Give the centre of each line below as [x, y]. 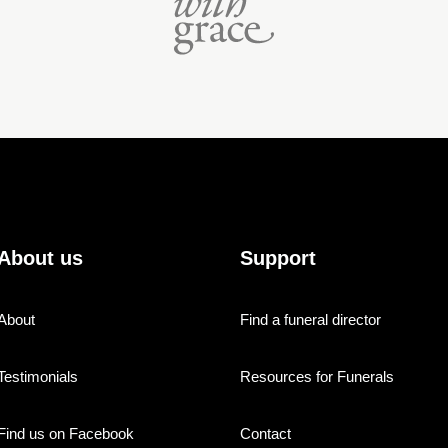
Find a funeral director [310, 319]
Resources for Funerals [317, 376]
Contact [265, 433]
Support [278, 257]
